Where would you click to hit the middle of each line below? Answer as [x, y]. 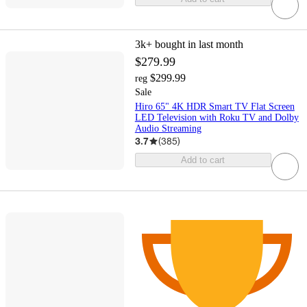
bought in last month [199, 45]
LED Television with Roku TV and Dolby [217, 118]
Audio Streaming [168, 129]
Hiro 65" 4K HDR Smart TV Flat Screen [214, 107]
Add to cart [203, 160]
